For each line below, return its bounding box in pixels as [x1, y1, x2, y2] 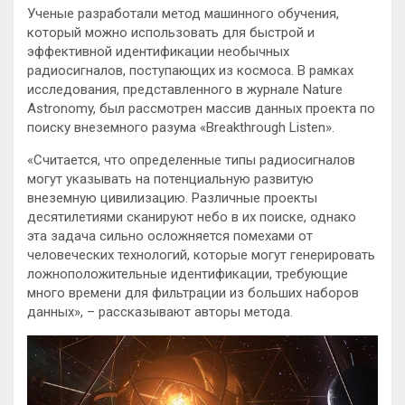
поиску [27, 119, 74, 136]
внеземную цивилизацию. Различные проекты [27, 190, 317, 206]
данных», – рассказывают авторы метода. [27, 304, 293, 320]
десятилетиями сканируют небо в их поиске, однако [27, 209, 356, 225]
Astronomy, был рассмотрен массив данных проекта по [27, 100, 375, 117]
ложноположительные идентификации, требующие [27, 266, 348, 282]
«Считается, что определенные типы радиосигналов [27, 152, 355, 168]
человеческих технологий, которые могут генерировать [27, 247, 375, 263]
